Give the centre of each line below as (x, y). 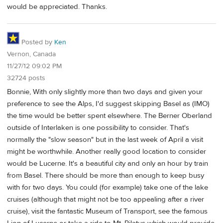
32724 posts (26, 78)
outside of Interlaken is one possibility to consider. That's (98, 128)
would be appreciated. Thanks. (57, 7)
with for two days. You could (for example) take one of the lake (108, 188)
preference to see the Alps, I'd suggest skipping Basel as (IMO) (108, 104)
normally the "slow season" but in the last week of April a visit (105, 140)
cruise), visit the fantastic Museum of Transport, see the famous (107, 212)
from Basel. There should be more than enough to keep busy (106, 176)
